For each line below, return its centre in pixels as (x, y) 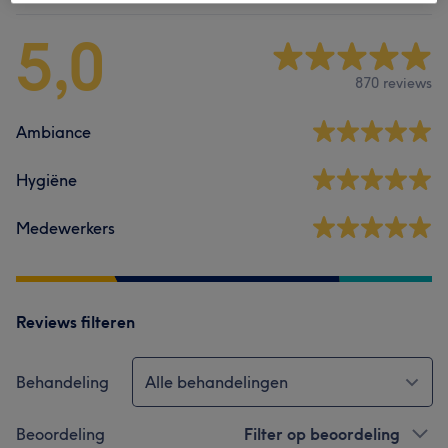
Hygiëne (46, 180)
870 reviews (393, 82)
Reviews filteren (75, 322)
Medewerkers (65, 228)
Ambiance (53, 132)
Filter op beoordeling (322, 434)
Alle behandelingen (216, 382)
